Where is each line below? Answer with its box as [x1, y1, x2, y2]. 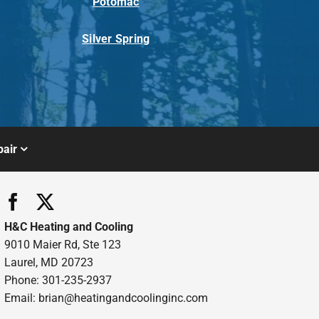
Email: [4, 291, 38, 305]
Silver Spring [82, 32, 150, 46]
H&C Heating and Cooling [4, 219, 133, 234]
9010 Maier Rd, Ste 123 [4, 237, 121, 251]
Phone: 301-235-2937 [4, 273, 112, 287]
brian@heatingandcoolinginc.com [38, 291, 208, 305]
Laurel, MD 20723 [4, 255, 93, 269]
